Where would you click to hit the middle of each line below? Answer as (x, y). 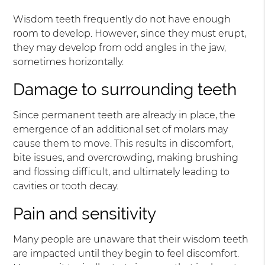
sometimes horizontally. (69, 62)
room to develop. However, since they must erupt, (130, 33)
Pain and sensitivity (85, 214)
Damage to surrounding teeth (125, 90)
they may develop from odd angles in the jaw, (120, 48)
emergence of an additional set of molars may (121, 129)
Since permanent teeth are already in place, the (125, 115)
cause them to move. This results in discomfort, (123, 143)
